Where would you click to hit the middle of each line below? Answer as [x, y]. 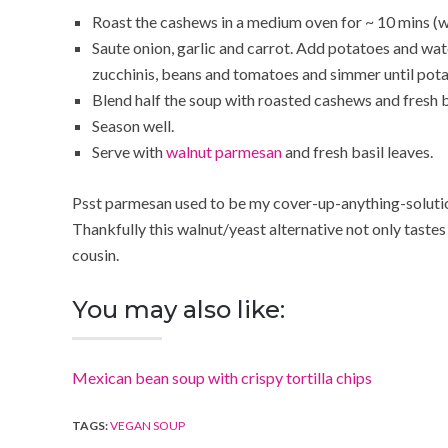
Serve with [129, 151]
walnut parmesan [224, 151]
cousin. [95, 254]
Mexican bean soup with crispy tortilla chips [222, 377]
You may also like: [178, 309]
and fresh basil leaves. [357, 151]
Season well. [133, 125]
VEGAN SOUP [147, 425]
